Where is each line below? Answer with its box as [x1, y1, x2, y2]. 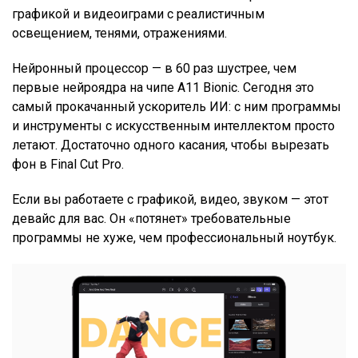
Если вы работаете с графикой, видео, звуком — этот [12, 192, 328, 208]
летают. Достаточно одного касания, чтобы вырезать [12, 137, 329, 153]
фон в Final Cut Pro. [12, 157, 127, 173]
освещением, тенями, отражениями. [12, 26, 230, 42]
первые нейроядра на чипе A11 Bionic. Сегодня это [12, 80, 314, 96]
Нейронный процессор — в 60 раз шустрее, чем [12, 61, 296, 77]
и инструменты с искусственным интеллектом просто [12, 118, 335, 134]
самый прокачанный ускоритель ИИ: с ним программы [12, 99, 341, 115]
